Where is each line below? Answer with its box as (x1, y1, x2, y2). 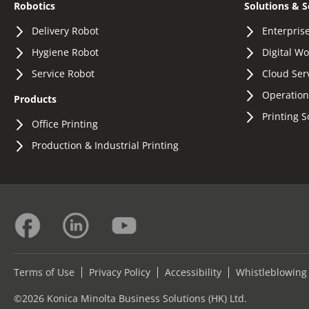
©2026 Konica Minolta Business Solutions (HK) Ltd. (14, 291, 247, 305)
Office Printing (32, 117, 98, 130)
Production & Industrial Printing (32, 138, 179, 152)
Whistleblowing (236, 265, 307, 279)
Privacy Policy (89, 265, 150, 279)
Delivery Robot (32, 23, 99, 37)
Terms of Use (14, 265, 74, 279)
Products (14, 92, 57, 106)
